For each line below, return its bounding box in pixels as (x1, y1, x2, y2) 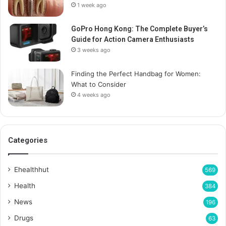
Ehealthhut (14, 165, 49, 174)
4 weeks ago (77, 91, 110, 99)
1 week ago (77, 2, 106, 9)
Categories (8, 136, 47, 145)
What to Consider (71, 80, 126, 89)
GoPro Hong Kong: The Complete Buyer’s (71, 25, 208, 33)
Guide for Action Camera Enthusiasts (71, 35, 194, 44)
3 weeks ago (77, 46, 110, 54)
